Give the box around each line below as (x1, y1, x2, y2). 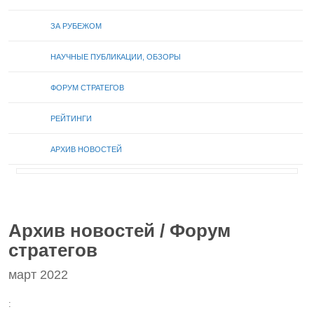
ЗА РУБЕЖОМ (50, 22, 102, 30)
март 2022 (8, 268, 68, 282)
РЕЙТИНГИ (50, 114, 92, 123)
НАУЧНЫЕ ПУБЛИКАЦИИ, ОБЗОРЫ (50, 53, 181, 61)
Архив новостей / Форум (8, 220, 231, 241)
